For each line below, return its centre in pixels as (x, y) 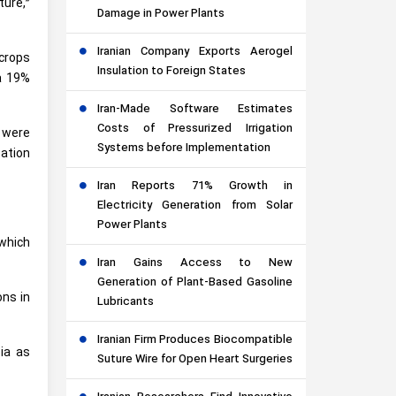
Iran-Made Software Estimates (195, 110)
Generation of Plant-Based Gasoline (195, 283)
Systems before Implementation (184, 148)
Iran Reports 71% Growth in (195, 187)
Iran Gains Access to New (195, 263)
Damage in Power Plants (161, 14)
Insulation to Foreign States (171, 72)
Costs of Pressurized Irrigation (195, 129)
